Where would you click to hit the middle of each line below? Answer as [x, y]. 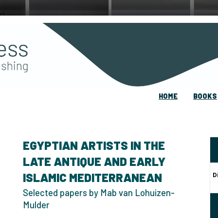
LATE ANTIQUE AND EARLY [94, 161]
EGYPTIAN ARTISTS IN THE [94, 145]
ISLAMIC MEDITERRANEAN [92, 177]
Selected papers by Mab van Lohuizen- [99, 192]
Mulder [36, 205]
